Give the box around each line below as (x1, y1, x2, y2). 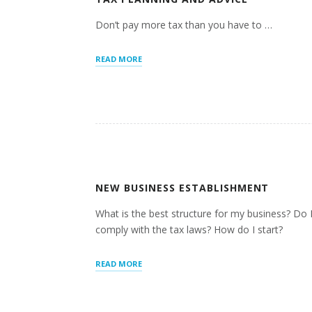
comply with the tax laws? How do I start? (95, 223, 283, 237)
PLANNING (141, 65, 184, 77)
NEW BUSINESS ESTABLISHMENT (95, 181, 270, 195)
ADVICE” (141, 91, 173, 102)
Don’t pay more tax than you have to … (95, 18, 272, 32)
